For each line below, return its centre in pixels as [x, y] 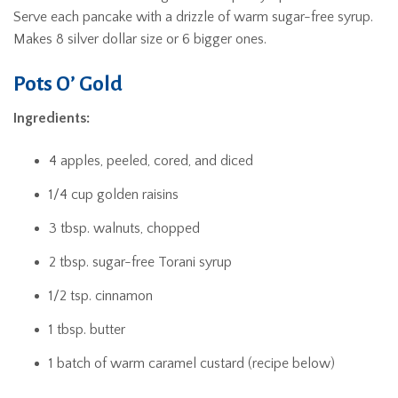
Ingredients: [52, 118]
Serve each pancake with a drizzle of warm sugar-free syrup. [193, 17]
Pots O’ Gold [68, 84]
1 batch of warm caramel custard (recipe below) [192, 363]
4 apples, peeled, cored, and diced [151, 160]
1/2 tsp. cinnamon [101, 295]
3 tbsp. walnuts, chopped [124, 228]
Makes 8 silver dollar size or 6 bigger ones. [140, 39]
